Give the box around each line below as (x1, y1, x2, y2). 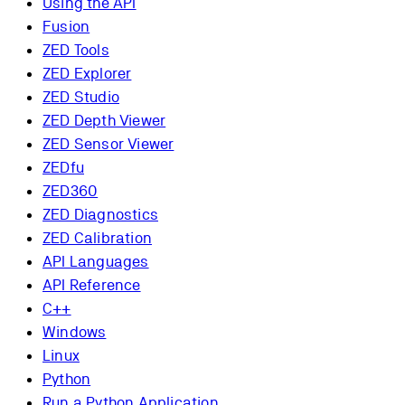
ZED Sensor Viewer (42, 135, 174, 154)
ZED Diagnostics (42, 205, 158, 224)
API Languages (42, 252, 149, 271)
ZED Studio (42, 88, 119, 107)
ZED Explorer (42, 64, 132, 83)
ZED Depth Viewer (42, 111, 166, 130)
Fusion (42, 17, 90, 36)
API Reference (42, 276, 141, 295)
